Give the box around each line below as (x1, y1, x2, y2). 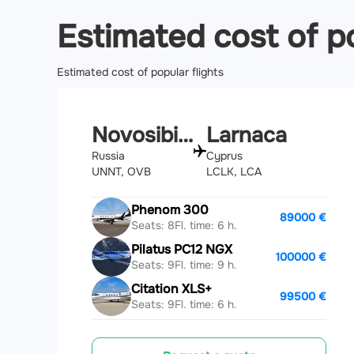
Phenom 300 (131, 201, 209, 218)
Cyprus (205, 149, 243, 164)
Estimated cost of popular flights (57, 65, 224, 79)
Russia (92, 149, 125, 164)
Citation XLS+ (131, 280, 212, 297)
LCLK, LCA (205, 164, 262, 179)
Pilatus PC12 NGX (131, 240, 232, 258)
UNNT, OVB (92, 164, 151, 179)
